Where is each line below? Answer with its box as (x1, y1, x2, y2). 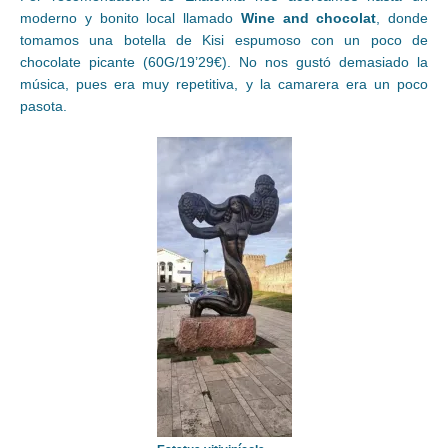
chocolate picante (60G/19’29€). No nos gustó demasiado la (20, 54, 428, 71)
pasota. (20, 98, 67, 115)
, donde (376, 10, 428, 27)
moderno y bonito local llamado (20, 10, 241, 27)
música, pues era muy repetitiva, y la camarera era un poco (20, 76, 428, 93)
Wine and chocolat (240, 10, 377, 27)
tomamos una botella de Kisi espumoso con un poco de (20, 32, 428, 49)
